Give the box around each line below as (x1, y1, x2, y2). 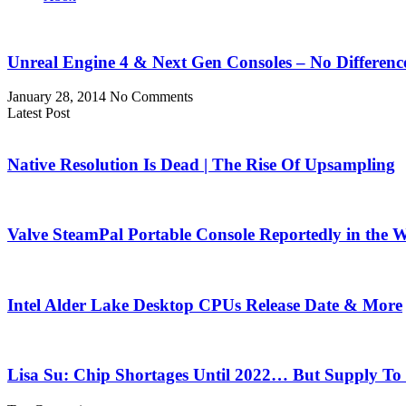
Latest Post (7, 105, 70, 121)
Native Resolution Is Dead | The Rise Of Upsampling (7, 154, 395, 174)
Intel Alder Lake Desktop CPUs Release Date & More (7, 295, 402, 314)
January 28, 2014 (7, 89, 110, 105)
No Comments (110, 89, 193, 105)
